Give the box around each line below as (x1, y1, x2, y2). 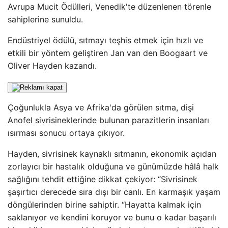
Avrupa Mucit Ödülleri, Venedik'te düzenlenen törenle (8, 2, 211, 12)
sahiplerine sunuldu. (8, 14, 83, 24)
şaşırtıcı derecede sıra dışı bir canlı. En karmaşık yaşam (8, 187, 220, 197)
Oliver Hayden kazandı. (8, 61, 97, 71)
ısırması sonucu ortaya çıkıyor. (8, 128, 125, 138)
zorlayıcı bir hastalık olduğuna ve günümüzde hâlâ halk (8, 161, 219, 172)
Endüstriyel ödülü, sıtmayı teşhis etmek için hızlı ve (8, 35, 203, 45)
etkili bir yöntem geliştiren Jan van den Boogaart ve (8, 48, 208, 58)
